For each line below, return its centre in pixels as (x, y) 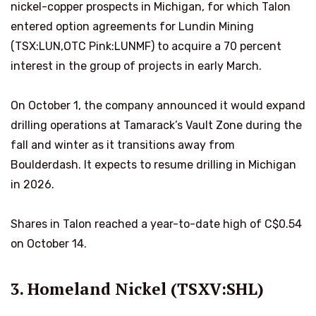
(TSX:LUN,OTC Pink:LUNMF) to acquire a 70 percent (146, 46)
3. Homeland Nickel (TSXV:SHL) (137, 288)
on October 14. (49, 243)
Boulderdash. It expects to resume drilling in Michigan (153, 164)
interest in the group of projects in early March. (136, 66)
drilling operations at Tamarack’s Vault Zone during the (156, 125)
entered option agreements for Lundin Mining (132, 26)
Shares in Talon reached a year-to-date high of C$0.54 (156, 224)
